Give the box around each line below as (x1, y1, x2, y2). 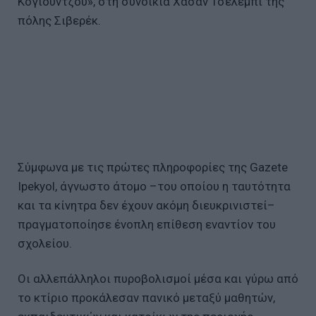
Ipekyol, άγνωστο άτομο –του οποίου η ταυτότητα (18, 178, 291, 193)
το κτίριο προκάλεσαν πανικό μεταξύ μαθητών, (18, 290, 275, 305)
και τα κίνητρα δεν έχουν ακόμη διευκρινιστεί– (18, 197, 275, 212)
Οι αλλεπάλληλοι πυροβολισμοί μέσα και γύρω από (18, 271, 298, 286)
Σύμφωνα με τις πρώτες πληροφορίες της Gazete (18, 159, 288, 174)
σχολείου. (18, 236, 72, 250)
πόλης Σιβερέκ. (18, 13, 101, 28)
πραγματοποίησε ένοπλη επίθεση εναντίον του (18, 217, 276, 231)
